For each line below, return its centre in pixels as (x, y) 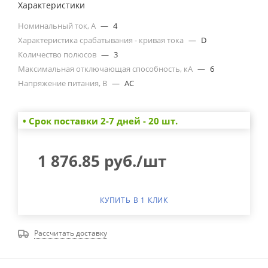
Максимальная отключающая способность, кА (106, 68)
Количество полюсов (58, 54)
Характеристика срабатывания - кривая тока (102, 40)
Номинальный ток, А (58, 25)
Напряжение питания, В (63, 83)
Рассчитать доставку (71, 233)
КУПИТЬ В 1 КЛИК (134, 200)
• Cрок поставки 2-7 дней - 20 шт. (100, 121)
